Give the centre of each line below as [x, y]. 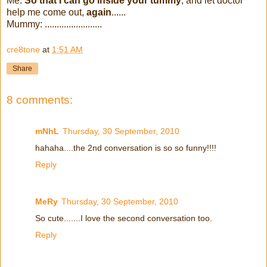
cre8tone [23, 50]
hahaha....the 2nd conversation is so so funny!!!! [126, 148]
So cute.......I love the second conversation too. [124, 218]
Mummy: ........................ [54, 24]
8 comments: [40, 100]
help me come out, [46, 12]
